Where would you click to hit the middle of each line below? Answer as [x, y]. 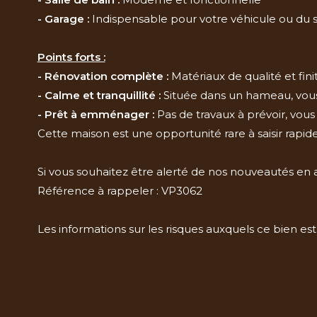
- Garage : [63, 18]
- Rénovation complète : [103, 76]
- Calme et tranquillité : [99, 95]
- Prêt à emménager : [96, 114]
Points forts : [71, 57]
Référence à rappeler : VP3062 [120, 190]
